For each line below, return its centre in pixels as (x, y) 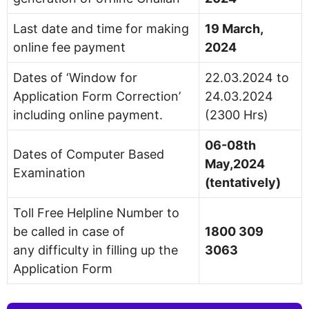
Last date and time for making (101, 28)
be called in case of (69, 231)
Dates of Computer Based (89, 154)
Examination (49, 172)
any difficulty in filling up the (96, 250)
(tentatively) (243, 182)
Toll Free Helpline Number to (96, 212)
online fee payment (69, 47)
